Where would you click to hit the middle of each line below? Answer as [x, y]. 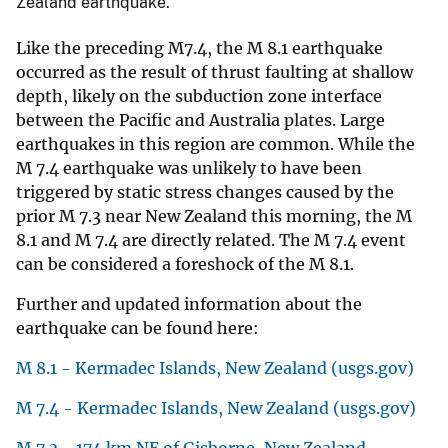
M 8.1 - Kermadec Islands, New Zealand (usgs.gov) [215, 367]
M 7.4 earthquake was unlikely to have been [189, 167]
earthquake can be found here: [137, 327]
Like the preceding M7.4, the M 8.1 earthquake [199, 47]
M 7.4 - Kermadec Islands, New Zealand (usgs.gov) [216, 407]
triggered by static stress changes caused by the [205, 191]
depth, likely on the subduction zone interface [199, 95]
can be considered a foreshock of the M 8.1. [187, 263]
